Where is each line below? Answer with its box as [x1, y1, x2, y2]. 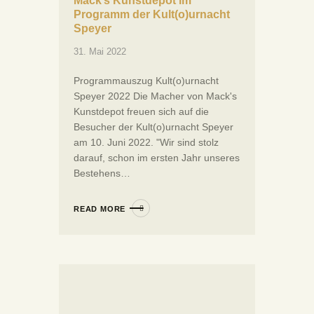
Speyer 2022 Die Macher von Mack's [74, 90, 237, 102]
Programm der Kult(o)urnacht [74, 8, 230, 20]
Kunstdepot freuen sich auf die [74, 105, 209, 117]
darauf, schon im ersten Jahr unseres [74, 151, 240, 163]
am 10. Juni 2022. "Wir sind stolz [74, 136, 219, 148]
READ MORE [74, 204, 126, 213]
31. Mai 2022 [74, 46, 126, 57]
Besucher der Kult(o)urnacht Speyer [74, 121, 233, 132]
